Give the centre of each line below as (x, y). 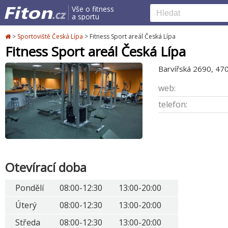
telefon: (173, 104)
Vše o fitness (93, 9)
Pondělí (30, 188)
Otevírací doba (46, 167)
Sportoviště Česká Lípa (50, 36)
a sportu (85, 17)
